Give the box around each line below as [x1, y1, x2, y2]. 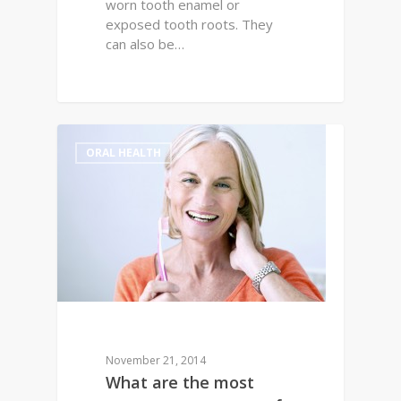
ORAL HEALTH [86, 145, 161, 161]
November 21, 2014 [106, 352, 207, 368]
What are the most [106, 371, 255, 393]
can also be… [106, 34, 185, 53]
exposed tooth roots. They [106, 14, 274, 33]
